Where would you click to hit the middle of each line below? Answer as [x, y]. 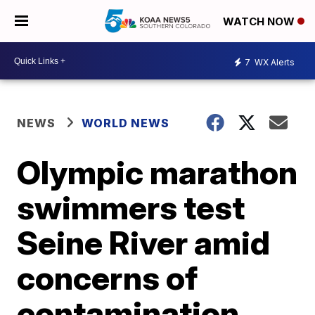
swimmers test [131, 207]
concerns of [108, 278]
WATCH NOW [260, 22]
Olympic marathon [157, 172]
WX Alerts [274, 62]
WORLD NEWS [126, 123]
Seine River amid [144, 243]
